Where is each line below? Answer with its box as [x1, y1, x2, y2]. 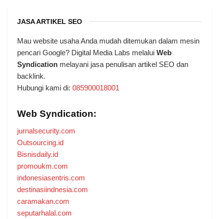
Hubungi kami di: [17, 84, 72, 92]
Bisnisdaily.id [17, 150, 58, 158]
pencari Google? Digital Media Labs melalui [17, 48, 156, 57]
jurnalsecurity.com [17, 126, 75, 135]
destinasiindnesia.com [17, 185, 88, 194]
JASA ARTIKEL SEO [17, 18, 82, 26]
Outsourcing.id [17, 138, 64, 147]
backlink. [17, 72, 45, 81]
